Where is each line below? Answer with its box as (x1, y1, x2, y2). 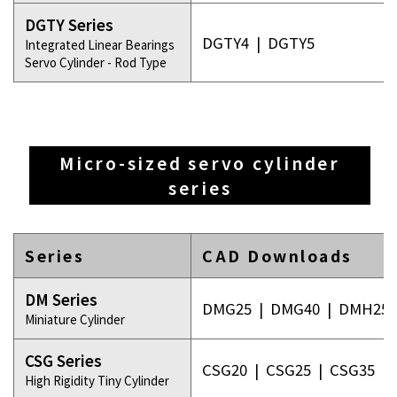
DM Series (25, 289, 97, 310)
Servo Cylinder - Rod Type (25, 53, 167, 71)
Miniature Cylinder (25, 310, 125, 328)
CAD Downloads (202, 245, 353, 267)
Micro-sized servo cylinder (59, 151, 341, 175)
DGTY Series (25, 14, 113, 35)
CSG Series (25, 350, 102, 371)
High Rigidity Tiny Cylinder (25, 371, 169, 389)
